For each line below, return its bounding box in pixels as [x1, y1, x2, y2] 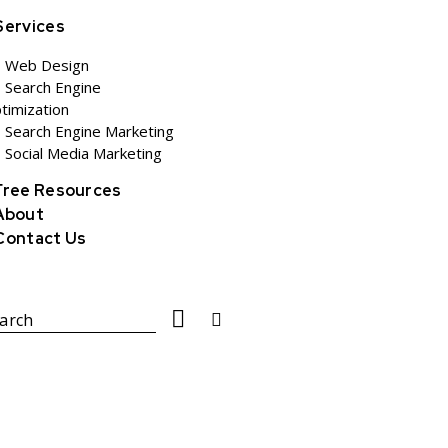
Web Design [4, 54, 89, 75]
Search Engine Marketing [4, 120, 174, 141]
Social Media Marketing [4, 142, 162, 163]
